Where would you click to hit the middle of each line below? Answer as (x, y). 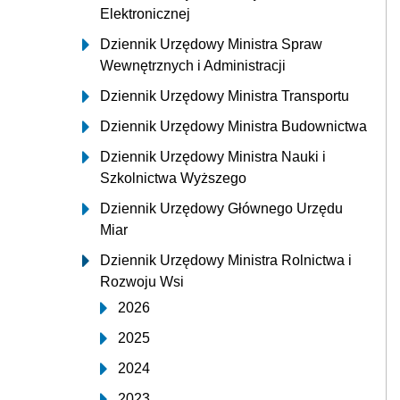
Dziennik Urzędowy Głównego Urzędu (221, 208)
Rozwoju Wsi (142, 282)
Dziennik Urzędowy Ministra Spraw (211, 44)
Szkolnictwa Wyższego (173, 178)
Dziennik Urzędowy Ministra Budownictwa (233, 126)
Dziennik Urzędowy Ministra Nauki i (213, 157)
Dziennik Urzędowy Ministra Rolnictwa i (226, 260)
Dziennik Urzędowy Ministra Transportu (225, 96)
